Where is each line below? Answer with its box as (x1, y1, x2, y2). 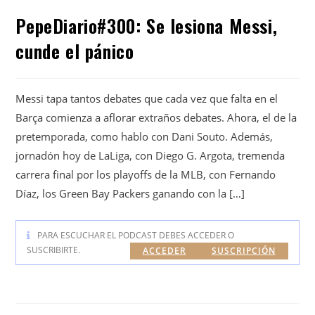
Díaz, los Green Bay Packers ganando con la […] (15, 186, 245, 200)
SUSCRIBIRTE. (27, 243, 81, 256)
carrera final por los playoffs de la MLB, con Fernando (15, 167, 276, 181)
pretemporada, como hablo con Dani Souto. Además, (15, 129, 274, 143)
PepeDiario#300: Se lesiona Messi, (15, 11, 278, 39)
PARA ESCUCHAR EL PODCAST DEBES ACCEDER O (37, 229, 235, 241)
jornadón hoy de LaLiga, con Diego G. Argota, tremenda (15, 148, 285, 162)
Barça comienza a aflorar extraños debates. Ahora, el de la (15, 110, 297, 124)
